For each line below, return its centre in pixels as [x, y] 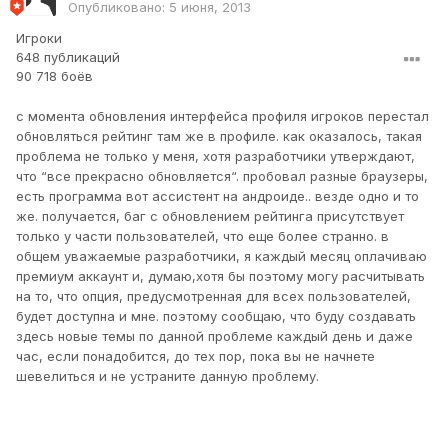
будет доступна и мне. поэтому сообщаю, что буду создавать [216, 316]
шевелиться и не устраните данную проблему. [167, 376]
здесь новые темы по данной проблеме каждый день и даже [214, 336]
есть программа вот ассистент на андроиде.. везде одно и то [217, 196]
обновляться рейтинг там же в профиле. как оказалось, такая [219, 136]
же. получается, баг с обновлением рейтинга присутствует [210, 216]
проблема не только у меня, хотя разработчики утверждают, [215, 156]
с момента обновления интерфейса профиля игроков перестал [222, 116]
